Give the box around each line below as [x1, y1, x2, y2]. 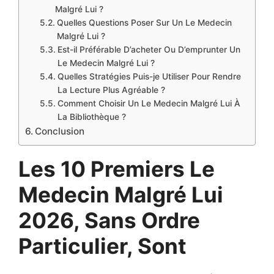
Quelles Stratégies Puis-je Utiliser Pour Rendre [57, 72, 241, 81]
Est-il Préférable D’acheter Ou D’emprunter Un [57, 45, 240, 54]
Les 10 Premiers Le [18, 156, 215, 182]
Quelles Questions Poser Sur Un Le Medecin [56, 18, 232, 28]
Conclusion [35, 125, 85, 137]
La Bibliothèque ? [57, 112, 126, 122]
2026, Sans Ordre [18, 207, 200, 233]
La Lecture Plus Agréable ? [57, 85, 165, 95]
